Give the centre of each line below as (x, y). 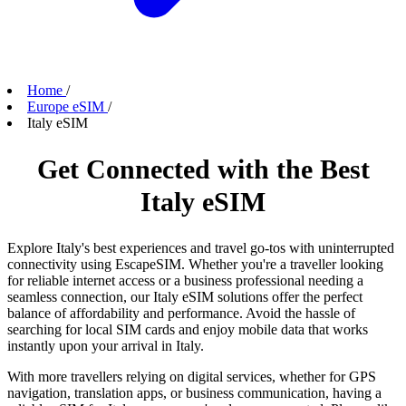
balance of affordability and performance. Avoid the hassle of (181, 314)
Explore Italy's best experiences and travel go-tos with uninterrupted (201, 248)
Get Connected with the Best (203, 169)
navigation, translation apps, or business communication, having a (194, 393)
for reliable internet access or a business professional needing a (185, 281)
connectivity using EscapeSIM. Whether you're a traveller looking (195, 265)
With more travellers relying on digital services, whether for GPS (192, 377)
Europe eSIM (66, 106)
